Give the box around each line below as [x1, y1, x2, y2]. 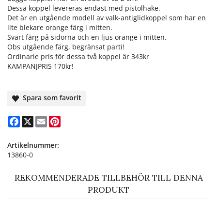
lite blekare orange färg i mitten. [7, 23, 112, 32]
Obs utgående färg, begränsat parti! [7, 42, 124, 52]
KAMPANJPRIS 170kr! [7, 62, 74, 71]
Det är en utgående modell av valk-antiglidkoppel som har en [7, 13, 206, 23]
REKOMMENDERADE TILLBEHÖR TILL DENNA [14, 172, 203, 183]
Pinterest [61, 114, 90, 124]
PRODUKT [88, 184, 129, 195]
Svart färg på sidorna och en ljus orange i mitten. [7, 32, 167, 42]
